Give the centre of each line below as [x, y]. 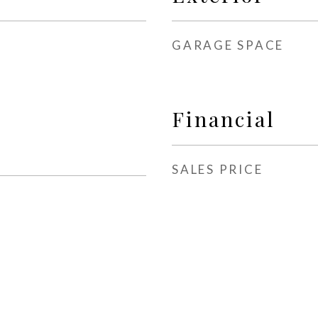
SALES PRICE [218, 169]
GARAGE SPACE [228, 45]
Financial [224, 118]
